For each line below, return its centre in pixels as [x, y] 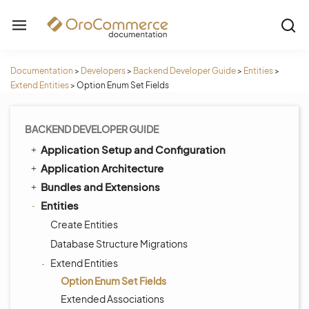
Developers [103, 71]
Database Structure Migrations [119, 243]
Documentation [42, 71]
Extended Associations [112, 299]
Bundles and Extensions [100, 187]
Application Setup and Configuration [133, 149]
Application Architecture [102, 168]
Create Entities [84, 224]
